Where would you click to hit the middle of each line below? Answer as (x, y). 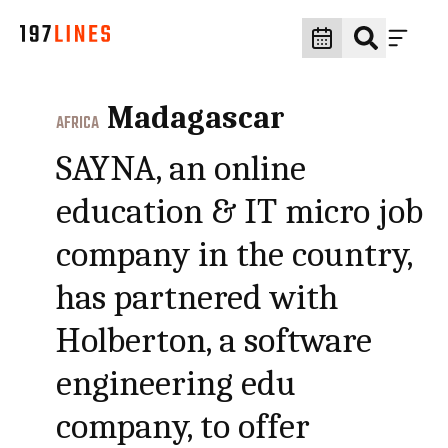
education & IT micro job (240, 211)
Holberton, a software (214, 340)
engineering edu (176, 383)
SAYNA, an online (181, 168)
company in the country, (234, 254)
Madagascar (196, 117)
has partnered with (197, 297)
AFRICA (78, 124)
